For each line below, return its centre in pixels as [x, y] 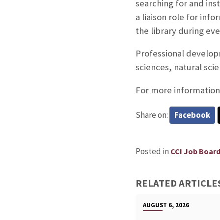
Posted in [153, 151]
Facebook [192, 115]
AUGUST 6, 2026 [166, 205]
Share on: [152, 115]
